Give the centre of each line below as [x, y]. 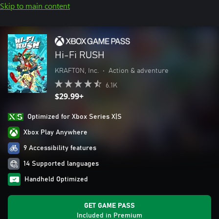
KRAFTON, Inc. [77, 71]
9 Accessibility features [60, 148]
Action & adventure [139, 71]
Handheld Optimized [56, 179]
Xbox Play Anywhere [55, 132]
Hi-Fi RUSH [80, 55]
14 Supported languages [61, 164]
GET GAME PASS [109, 206]
